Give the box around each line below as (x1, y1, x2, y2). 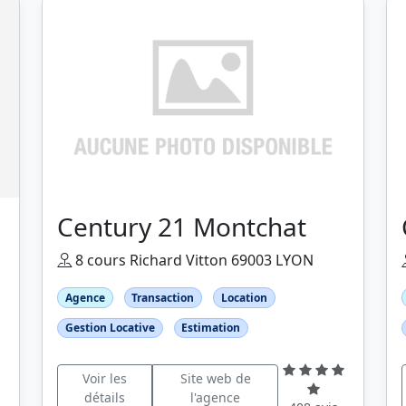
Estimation (181, 319, 241, 335)
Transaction (131, 289, 195, 305)
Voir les (82, 370, 127, 388)
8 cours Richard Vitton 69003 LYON (72, 249, 314, 270)
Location (220, 289, 267, 305)
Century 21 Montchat (57, 208, 306, 244)
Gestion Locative (64, 319, 155, 335)
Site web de (179, 370, 251, 388)
